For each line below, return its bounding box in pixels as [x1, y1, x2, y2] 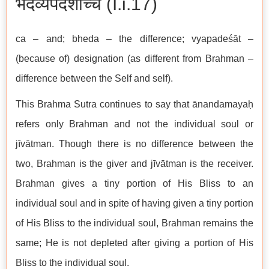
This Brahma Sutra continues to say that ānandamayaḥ [16, 99, 253, 110]
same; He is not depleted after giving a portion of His [16, 238, 253, 249]
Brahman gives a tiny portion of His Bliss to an [16, 178, 253, 189]
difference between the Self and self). [16, 73, 173, 84]
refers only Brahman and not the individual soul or [16, 119, 253, 130]
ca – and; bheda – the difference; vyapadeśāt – [16, 34, 253, 44]
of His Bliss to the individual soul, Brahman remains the [16, 218, 253, 229]
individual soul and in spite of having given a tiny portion [16, 198, 253, 209]
